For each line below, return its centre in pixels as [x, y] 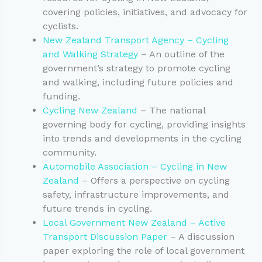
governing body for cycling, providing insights [144, 125]
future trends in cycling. [97, 209]
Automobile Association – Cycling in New [135, 167]
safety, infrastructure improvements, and [136, 195]
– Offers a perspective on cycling [154, 181]
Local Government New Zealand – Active [134, 223]
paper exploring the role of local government [143, 251]
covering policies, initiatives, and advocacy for [145, 12]
